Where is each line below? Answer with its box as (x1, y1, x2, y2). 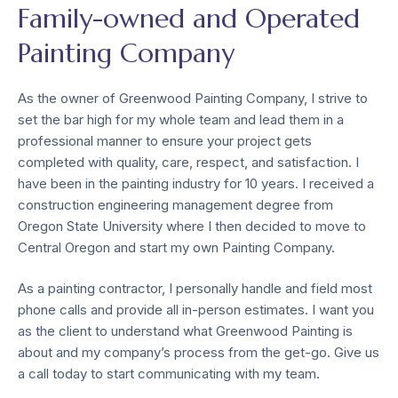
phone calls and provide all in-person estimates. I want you (18, 301, 374, 319)
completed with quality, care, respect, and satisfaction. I (18, 153, 359, 171)
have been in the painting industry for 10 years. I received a (18, 174, 374, 192)
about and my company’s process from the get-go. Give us (18, 344, 379, 362)
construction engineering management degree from (18, 195, 333, 213)
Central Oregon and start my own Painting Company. (18, 238, 335, 256)
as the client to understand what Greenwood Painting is (18, 322, 353, 340)
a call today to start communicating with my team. (18, 365, 320, 383)
